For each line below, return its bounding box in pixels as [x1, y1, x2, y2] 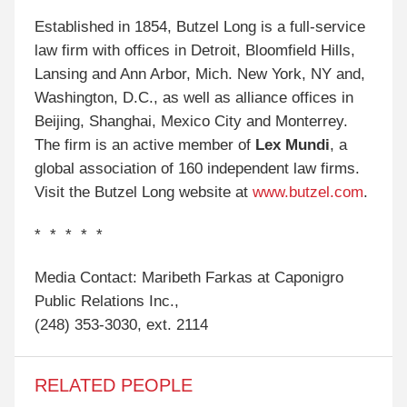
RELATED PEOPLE [35, 374, 194, 395]
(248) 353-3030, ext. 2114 [35, 315, 209, 333]
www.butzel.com [253, 184, 364, 202]
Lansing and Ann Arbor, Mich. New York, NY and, [35, 65, 366, 84]
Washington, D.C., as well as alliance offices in [35, 89, 354, 107]
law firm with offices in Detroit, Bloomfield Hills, [35, 42, 356, 60]
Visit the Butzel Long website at [35, 184, 253, 202]
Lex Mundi [255, 136, 331, 154]
